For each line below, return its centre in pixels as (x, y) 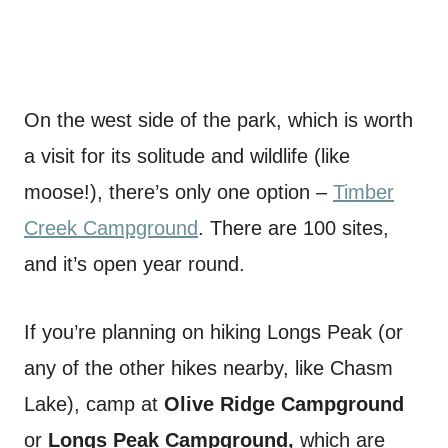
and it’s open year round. (137, 264)
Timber (363, 192)
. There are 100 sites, (293, 228)
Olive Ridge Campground (284, 404)
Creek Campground (111, 228)
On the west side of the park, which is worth (218, 120)
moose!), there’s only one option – (175, 192)
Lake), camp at (94, 404)
